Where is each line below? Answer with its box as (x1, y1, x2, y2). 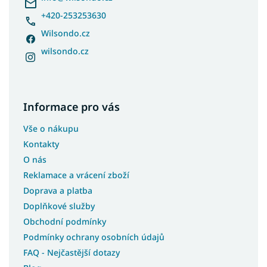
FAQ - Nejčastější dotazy (23, 246, 120, 258)
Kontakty (23, 138, 59, 150)
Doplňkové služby (23, 200, 95, 212)
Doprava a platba (23, 184, 92, 196)
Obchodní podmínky (23, 215, 106, 227)
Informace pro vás (23, 99, 120, 114)
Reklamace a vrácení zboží (23, 169, 129, 181)
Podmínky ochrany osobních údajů (23, 231, 164, 243)
